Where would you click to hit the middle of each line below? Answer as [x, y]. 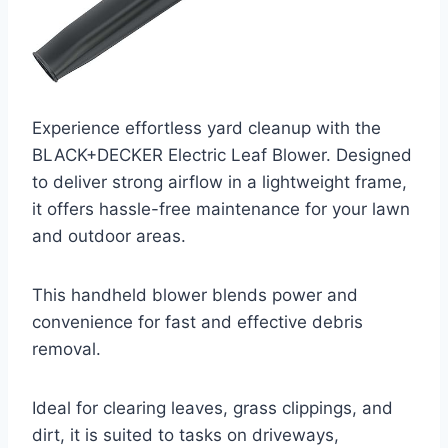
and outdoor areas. [109, 236]
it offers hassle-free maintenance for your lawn [221, 209]
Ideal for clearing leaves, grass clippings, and [212, 408]
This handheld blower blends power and [195, 295]
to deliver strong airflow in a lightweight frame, [219, 182]
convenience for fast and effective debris [197, 322]
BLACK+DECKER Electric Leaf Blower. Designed [222, 155]
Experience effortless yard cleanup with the [206, 128]
